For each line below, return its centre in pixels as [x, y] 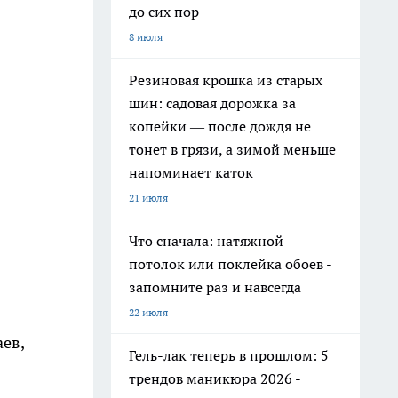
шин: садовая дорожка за [212, 103]
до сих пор [164, 12]
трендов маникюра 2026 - [215, 378]
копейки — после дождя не [220, 126]
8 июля [146, 37]
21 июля [148, 198]
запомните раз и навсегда [215, 287]
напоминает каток [191, 172]
